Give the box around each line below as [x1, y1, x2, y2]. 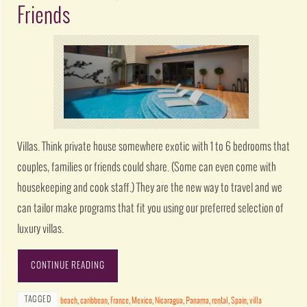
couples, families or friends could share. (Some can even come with [17, 161, 277, 173]
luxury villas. [17, 223, 64, 235]
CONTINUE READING [31, 260, 106, 271]
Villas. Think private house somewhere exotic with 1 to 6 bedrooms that [17, 140, 291, 153]
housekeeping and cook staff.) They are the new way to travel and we [17, 182, 283, 194]
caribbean [80, 296, 108, 306]
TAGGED [25, 295, 51, 304]
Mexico [132, 296, 153, 306]
